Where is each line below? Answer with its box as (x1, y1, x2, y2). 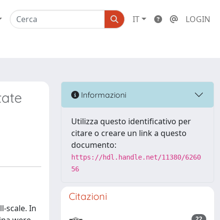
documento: (71, 139, 116, 150)
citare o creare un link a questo (71, 128, 187, 138)
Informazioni (79, 89, 126, 100)
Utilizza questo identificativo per (71, 116, 191, 127)
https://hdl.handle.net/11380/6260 (71, 153, 201, 161)
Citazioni (69, 190, 107, 202)
